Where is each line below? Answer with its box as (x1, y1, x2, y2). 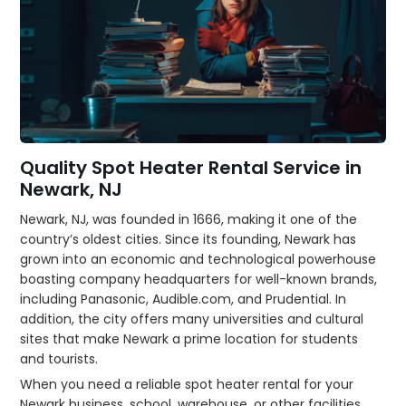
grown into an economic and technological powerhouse (20, 249, 377, 268)
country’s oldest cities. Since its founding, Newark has (20, 229, 357, 248)
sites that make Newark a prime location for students (20, 329, 359, 348)
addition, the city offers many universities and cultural (20, 309, 364, 328)
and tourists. (20, 349, 99, 368)
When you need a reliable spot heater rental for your (20, 374, 354, 393)
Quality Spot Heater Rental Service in (20, 154, 362, 180)
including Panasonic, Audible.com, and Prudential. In (20, 289, 347, 308)
